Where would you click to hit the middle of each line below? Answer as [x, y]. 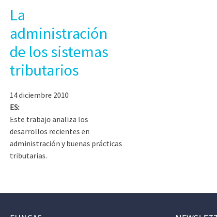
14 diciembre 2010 [39, 95]
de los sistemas [59, 52]
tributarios [44, 70]
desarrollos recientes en [50, 131]
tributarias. [28, 155]
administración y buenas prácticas [66, 143]
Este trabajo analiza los [49, 119]
